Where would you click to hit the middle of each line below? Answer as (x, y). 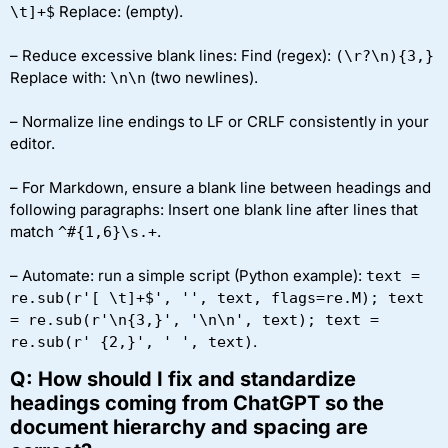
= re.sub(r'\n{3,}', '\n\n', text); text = (194, 319)
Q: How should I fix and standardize (183, 379)
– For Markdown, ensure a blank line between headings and (220, 187)
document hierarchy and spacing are (189, 427)
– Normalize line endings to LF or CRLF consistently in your (219, 121)
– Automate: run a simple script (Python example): (188, 275)
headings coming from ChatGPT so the (197, 403)
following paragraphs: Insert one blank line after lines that (214, 209)
